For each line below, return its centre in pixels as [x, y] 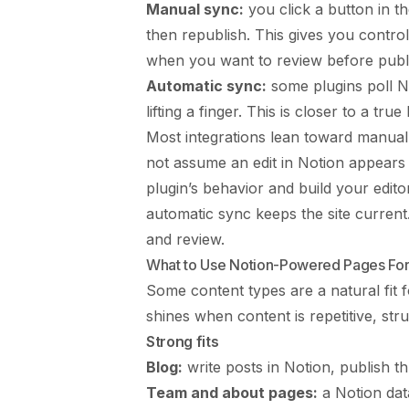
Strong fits [183, 342]
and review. [185, 240]
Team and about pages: [232, 393]
